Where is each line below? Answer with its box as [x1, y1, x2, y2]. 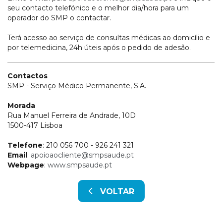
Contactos [7, 71, 48, 81]
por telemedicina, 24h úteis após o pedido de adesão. [7, 43, 191, 53]
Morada [7, 101, 35, 111]
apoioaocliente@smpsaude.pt [31, 151, 134, 160]
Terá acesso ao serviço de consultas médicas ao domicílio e [7, 33, 210, 43]
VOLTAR [92, 187, 134, 197]
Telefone [7, 141, 43, 150]
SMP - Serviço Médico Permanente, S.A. [7, 81, 146, 91]
